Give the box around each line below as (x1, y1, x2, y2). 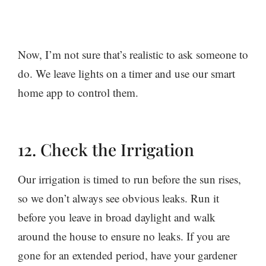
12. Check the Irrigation (18, 138, 194, 161)
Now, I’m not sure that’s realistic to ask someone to (18, 47, 248, 62)
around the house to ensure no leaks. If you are (18, 229, 230, 244)
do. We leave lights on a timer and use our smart (18, 66, 235, 81)
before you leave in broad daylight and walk (18, 210, 216, 225)
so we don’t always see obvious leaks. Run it (18, 191, 219, 206)
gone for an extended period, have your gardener (18, 248, 237, 263)
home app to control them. (18, 85, 138, 100)
